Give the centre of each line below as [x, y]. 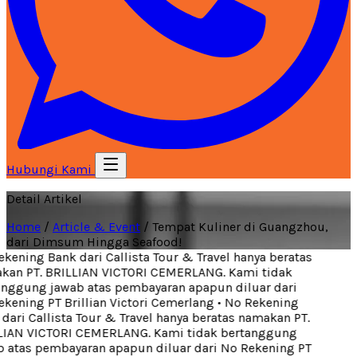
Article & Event [96, 227]
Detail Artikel [44, 199]
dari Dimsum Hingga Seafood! [94, 242]
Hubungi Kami [51, 169]
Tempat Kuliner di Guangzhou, [240, 227]
